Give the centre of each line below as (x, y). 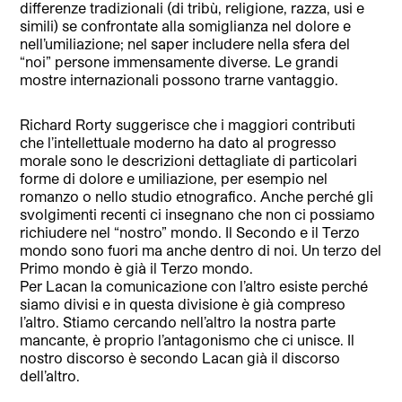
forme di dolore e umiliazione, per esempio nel (174, 178)
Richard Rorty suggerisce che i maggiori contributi (188, 124)
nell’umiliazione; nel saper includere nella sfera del (185, 43)
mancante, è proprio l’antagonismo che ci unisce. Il (188, 339)
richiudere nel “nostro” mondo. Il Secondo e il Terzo (190, 232)
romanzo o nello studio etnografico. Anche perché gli (197, 196)
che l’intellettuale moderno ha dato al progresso (179, 142)
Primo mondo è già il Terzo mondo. (137, 267)
